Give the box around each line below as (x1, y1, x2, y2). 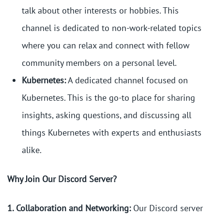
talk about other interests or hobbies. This (22, 5, 179, 16)
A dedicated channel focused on (66, 75, 188, 86)
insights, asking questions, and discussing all (22, 109, 191, 121)
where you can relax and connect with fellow (22, 40, 189, 51)
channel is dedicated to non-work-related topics (22, 22, 201, 34)
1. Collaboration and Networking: (7, 202, 131, 214)
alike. (22, 144, 42, 156)
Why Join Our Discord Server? (7, 173, 117, 185)
